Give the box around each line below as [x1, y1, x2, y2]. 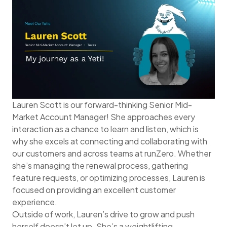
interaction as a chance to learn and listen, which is [12, 123, 199, 134]
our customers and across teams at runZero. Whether [12, 147, 211, 159]
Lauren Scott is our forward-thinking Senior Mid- [12, 99, 192, 110]
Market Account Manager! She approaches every [12, 111, 195, 122]
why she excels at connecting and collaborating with [12, 135, 207, 146]
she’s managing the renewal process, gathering [12, 160, 188, 171]
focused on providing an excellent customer [12, 184, 176, 195]
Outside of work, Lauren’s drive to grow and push [12, 208, 195, 219]
